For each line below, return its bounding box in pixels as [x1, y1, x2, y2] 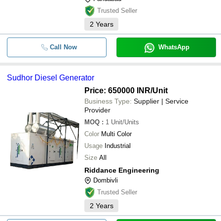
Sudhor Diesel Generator [7, 74, 94, 82]
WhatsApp [158, 43, 189, 51]
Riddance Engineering [84, 166, 159, 174]
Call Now [49, 43, 77, 51]
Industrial [105, 142, 131, 149]
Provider [84, 106, 110, 114]
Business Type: [84, 97, 132, 105]
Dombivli [93, 177, 118, 184]
